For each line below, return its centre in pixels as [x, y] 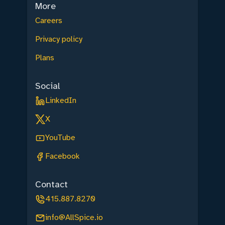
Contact [51, 185]
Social [48, 86]
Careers [49, 21]
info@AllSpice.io [74, 218]
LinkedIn [61, 101]
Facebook [63, 156]
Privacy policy [59, 39]
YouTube [60, 138]
